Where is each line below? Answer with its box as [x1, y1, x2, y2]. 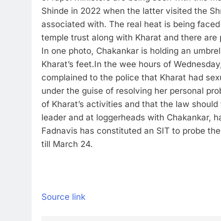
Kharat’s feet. [41, 59, 94, 69]
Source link [41, 191, 85, 202]
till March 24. [41, 139, 93, 149]
